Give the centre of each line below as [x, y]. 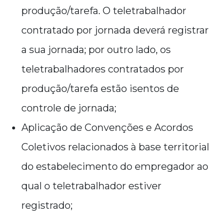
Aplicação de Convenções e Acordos [107, 127]
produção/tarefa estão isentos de [100, 89]
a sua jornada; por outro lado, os [96, 50]
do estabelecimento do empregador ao [115, 166]
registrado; [47, 205]
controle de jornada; [69, 108]
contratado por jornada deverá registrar [115, 30]
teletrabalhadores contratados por [103, 69]
